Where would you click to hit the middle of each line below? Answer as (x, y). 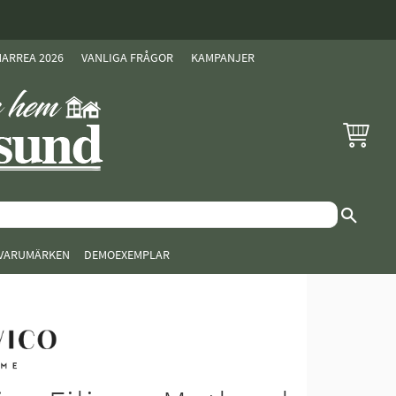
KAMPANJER (223, 58)
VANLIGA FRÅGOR (127, 58)
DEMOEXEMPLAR (127, 255)
